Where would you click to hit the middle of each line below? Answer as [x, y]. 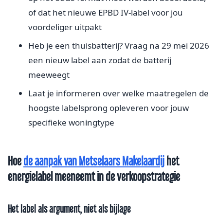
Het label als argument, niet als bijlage [69, 209]
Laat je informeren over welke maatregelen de [118, 93]
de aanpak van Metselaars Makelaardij [94, 161]
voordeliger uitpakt [65, 27]
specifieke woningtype [71, 123]
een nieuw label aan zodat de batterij [100, 60]
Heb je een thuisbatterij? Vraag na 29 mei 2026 [119, 46]
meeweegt [49, 75]
